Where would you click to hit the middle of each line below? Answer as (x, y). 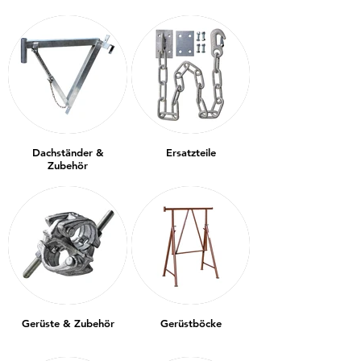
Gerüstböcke (191, 324)
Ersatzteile (191, 153)
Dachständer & (68, 153)
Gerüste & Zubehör (68, 324)
